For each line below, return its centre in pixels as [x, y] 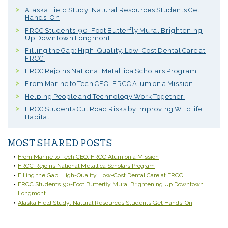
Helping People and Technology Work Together [105, 97]
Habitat [37, 117]
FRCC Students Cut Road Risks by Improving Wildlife [114, 109]
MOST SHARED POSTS [60, 143]
